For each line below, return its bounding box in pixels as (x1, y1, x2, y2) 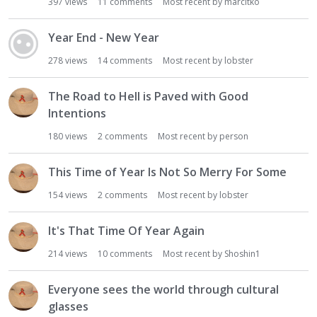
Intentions (48, 105, 106, 121)
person (219, 130, 248, 142)
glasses (48, 299, 88, 314)
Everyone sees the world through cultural (48, 282, 279, 297)
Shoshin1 (224, 248, 260, 260)
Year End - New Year (48, 30, 159, 45)
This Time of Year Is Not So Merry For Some (48, 164, 287, 180)
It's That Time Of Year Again (48, 223, 204, 238)
